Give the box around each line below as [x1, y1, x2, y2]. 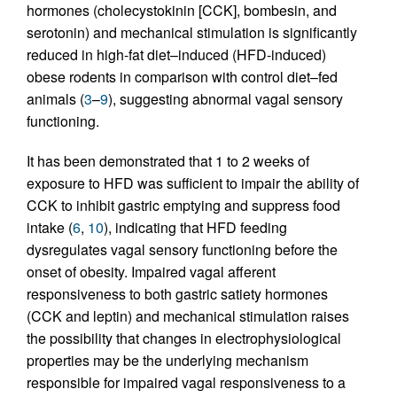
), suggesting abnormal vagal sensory [108, 88, 343, 109]
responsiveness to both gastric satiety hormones [27, 283, 328, 304]
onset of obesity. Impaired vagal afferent [27, 261, 276, 282]
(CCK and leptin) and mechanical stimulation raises [27, 305, 349, 326]
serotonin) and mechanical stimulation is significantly [27, 21, 357, 43]
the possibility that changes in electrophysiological [27, 327, 341, 348]
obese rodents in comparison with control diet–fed [27, 66, 338, 87]
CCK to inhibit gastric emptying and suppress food [27, 194, 340, 215]
